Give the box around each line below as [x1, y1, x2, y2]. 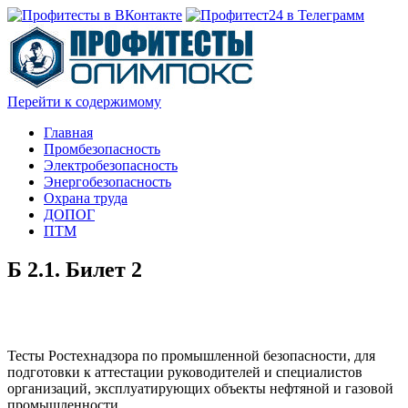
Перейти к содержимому [7, 94, 161, 109]
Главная [44, 125, 93, 140]
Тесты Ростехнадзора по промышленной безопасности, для [7, 347, 375, 363]
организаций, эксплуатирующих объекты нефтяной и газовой [7, 380, 393, 396]
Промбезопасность [44, 141, 160, 157]
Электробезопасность [44, 158, 178, 173]
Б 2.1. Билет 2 [7, 257, 142, 281]
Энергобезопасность [44, 174, 171, 189]
